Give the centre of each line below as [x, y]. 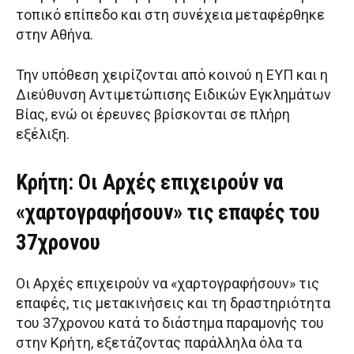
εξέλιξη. [43, 134]
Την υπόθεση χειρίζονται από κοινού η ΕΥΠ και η [172, 75]
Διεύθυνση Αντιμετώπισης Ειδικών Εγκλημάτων [173, 95]
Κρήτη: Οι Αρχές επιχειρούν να [149, 183]
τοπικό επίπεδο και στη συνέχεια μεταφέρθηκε [170, 15]
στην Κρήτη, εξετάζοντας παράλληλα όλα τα [159, 343]
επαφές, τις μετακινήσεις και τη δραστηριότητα [173, 303]
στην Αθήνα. [55, 35]
